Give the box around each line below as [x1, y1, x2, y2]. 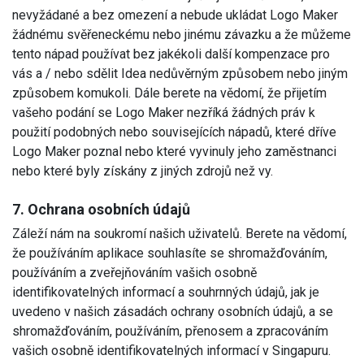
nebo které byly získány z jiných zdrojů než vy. [12, 162, 273, 179]
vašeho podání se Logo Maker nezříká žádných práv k [12, 104, 315, 120]
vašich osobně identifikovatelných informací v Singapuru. [12, 342, 331, 358]
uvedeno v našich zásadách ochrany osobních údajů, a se [12, 303, 333, 319]
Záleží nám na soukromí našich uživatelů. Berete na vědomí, [12, 225, 347, 241]
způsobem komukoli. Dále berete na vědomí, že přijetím [12, 84, 327, 101]
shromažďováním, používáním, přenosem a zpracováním [12, 323, 328, 339]
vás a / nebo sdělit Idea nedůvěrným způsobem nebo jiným [12, 65, 348, 81]
